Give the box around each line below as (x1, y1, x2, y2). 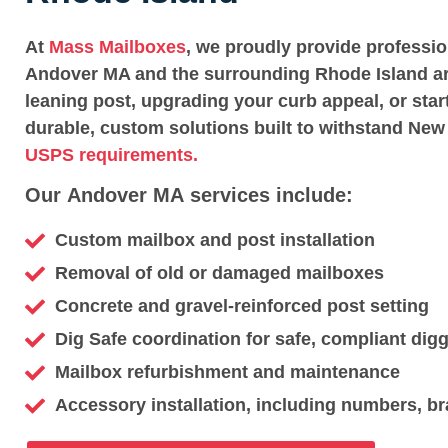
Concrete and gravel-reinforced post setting (55, 296, 429, 317)
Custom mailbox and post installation (55, 230, 375, 251)
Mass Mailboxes (49, 37, 186, 57)
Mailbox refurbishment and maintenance (55, 362, 400, 383)
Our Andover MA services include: (25, 184, 353, 207)
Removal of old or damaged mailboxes (55, 263, 384, 284)
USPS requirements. (25, 145, 198, 165)
